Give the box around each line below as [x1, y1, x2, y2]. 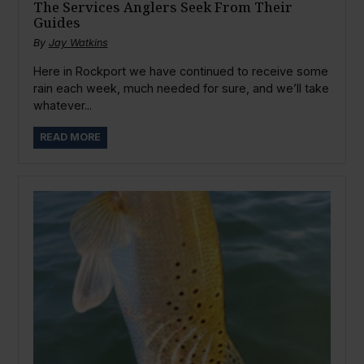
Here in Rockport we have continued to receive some [32, 63, 328, 78]
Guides [32, 13, 80, 32]
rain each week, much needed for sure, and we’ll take [32, 80, 329, 95]
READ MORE [39, 131, 101, 144]
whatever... [32, 97, 92, 112]
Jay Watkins [48, 37, 108, 50]
